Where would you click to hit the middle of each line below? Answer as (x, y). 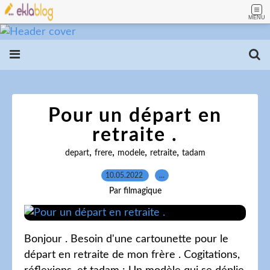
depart (77, 153)
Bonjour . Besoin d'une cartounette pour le (126, 239)
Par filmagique (135, 191)
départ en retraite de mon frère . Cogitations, (132, 255)
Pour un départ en (135, 116)
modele (131, 153)
